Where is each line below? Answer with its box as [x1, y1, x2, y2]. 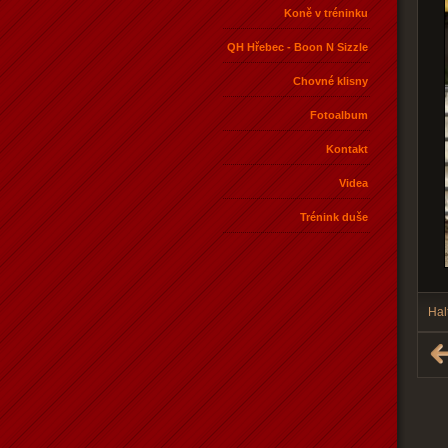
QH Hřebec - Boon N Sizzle [227, 40, 368, 53]
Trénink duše [300, 210, 368, 223]
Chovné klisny [293, 74, 368, 87]
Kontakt [326, 142, 368, 155]
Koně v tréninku [284, 6, 368, 19]
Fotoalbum [310, 108, 368, 121]
